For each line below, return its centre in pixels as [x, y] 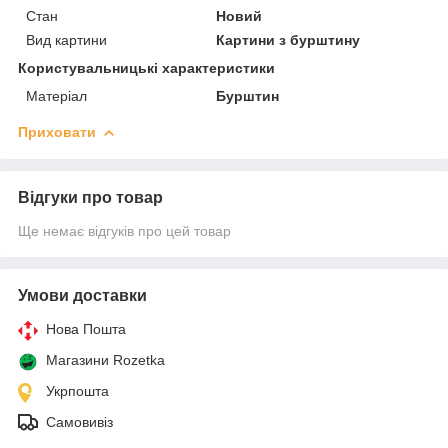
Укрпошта [77, 390]
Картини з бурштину [288, 39]
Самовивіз [79, 421]
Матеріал [56, 95]
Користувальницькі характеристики [146, 67]
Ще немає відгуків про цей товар [124, 230]
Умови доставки [82, 295]
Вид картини [66, 39]
